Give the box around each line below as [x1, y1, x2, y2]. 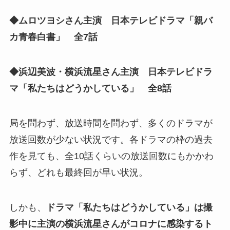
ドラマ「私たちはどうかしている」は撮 [46, 202, 213, 213]
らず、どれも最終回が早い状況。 [9, 167, 148, 178]
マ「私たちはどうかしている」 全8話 [9, 83, 171, 94]
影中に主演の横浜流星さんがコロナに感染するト [9, 218, 213, 229]
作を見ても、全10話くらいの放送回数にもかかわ [9, 150, 214, 161]
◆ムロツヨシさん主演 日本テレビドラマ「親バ [9, 15, 213, 26]
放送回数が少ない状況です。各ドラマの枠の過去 [9, 134, 213, 145]
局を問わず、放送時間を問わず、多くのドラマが [9, 118, 213, 128]
